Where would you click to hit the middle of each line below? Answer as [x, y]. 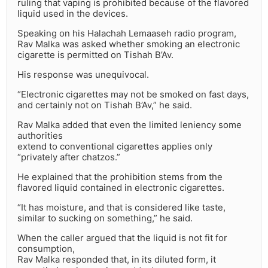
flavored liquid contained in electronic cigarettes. [121, 188]
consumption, [46, 249]
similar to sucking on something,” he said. [105, 218]
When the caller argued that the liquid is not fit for [122, 238]
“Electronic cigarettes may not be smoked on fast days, [133, 95]
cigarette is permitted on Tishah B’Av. [95, 55]
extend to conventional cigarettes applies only [115, 147]
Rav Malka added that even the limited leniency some [130, 125]
